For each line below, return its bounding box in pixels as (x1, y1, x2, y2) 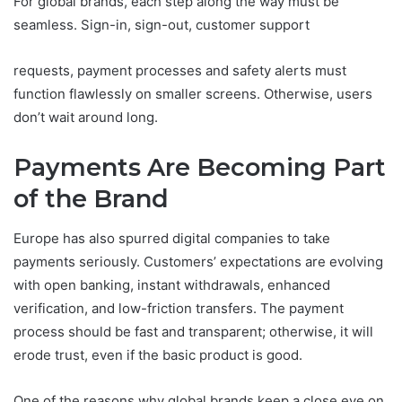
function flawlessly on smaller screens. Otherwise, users (13, 85, 372, 103)
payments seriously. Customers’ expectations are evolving (13, 252, 383, 270)
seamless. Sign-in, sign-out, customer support (13, 16, 310, 34)
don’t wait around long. (13, 109, 158, 127)
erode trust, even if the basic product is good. (13, 345, 302, 363)
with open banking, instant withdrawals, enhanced (13, 275, 330, 293)
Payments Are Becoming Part (13, 153, 386, 183)
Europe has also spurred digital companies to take (13, 229, 330, 247)
